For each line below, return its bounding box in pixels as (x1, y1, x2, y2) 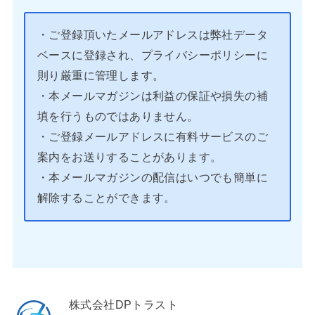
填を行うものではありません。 (37, 110, 199, 123)
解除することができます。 (37, 191, 176, 205)
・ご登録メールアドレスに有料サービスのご (37, 130, 269, 143)
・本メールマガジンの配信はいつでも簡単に (37, 171, 269, 184)
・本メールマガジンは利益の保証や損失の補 (37, 89, 269, 103)
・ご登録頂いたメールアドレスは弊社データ (37, 28, 269, 41)
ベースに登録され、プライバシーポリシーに (37, 49, 269, 62)
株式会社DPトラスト (68, 297, 178, 311)
